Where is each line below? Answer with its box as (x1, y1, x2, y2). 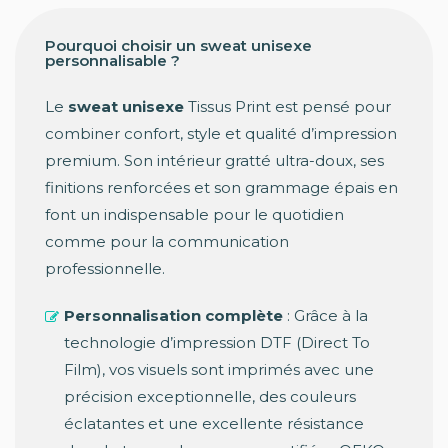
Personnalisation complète (64, 306, 283, 326)
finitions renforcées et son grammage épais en (45, 178, 398, 198)
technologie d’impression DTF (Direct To (64, 333, 370, 353)
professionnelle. (45, 259, 165, 279)
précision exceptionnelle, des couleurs (64, 387, 356, 407)
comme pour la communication (45, 232, 289, 252)
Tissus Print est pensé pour (184, 97, 391, 117)
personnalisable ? (45, 51, 180, 71)
